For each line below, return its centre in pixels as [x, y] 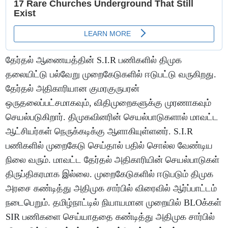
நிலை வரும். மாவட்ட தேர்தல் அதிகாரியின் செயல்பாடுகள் [113, 160]
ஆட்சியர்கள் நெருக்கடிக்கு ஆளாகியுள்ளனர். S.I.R [99, 131]
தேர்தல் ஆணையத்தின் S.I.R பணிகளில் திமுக [94, 60]
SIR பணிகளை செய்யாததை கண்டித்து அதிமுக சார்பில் [110, 217]
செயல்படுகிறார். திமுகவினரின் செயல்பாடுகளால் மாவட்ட [112, 117]
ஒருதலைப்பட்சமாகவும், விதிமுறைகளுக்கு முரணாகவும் [109, 103]
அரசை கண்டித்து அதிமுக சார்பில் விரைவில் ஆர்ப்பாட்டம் [111, 188]
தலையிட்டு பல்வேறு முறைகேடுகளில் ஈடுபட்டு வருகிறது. [111, 74]
